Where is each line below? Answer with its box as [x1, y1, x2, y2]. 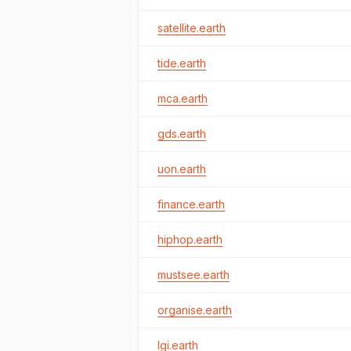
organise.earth [157, 303, 232, 317]
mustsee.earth [157, 268, 230, 281]
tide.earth [157, 56, 206, 70]
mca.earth [157, 92, 208, 105]
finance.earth [157, 197, 225, 211]
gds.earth [157, 127, 206, 140]
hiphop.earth [157, 233, 223, 246]
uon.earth [157, 162, 206, 175]
